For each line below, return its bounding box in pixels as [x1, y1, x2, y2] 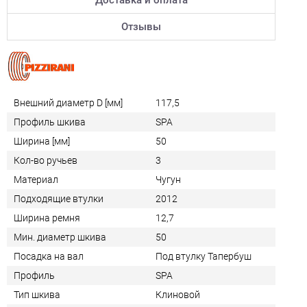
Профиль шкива [14, 116, 86, 128]
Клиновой [156, 289, 200, 301]
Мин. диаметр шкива [14, 232, 106, 243]
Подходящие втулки [14, 193, 103, 205]
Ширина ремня [14, 212, 80, 224]
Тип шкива [14, 289, 60, 301]
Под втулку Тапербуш [156, 251, 251, 262]
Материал [14, 174, 58, 186]
